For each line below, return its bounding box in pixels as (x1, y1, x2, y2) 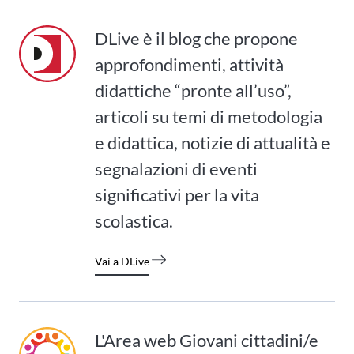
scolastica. (95, 209, 173, 232)
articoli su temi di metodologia (95, 105, 322, 127)
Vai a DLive (95, 254, 149, 268)
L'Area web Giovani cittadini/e (95, 329, 318, 351)
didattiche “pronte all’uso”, (95, 79, 292, 101)
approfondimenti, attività (95, 53, 284, 75)
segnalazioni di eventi (95, 157, 258, 179)
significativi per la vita (95, 183, 259, 205)
